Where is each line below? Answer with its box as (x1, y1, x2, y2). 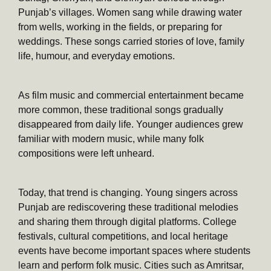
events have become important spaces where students (18, 246, 250, 256)
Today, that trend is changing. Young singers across (18, 188, 238, 198)
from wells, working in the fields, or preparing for (18, 22, 222, 33)
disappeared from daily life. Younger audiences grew (18, 119, 243, 130)
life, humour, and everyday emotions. (18, 51, 175, 62)
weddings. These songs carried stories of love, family (18, 36, 244, 47)
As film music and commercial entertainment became (18, 90, 244, 101)
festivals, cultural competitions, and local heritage (18, 231, 228, 242)
